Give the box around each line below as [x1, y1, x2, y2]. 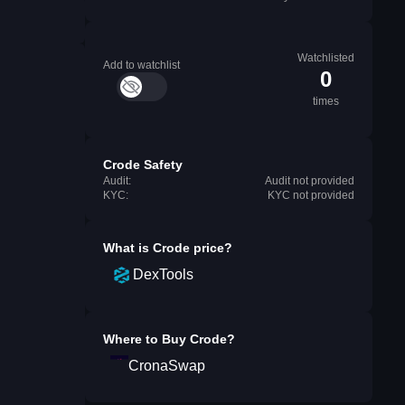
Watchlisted [297, 52, 354, 64]
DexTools [133, 267, 193, 282]
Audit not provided [265, 174, 354, 187]
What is [103, 240, 153, 255]
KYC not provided [268, 189, 354, 202]
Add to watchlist [103, 59, 180, 71]
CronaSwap [128, 358, 205, 373]
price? [190, 240, 232, 255]
